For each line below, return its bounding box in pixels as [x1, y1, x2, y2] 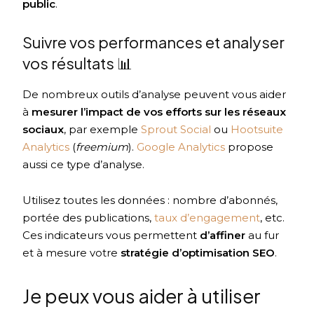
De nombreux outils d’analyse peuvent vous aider [22, 87, 287, 101]
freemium [76, 139, 129, 153]
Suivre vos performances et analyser [22, 32, 285, 52]
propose [225, 139, 274, 153]
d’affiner [200, 228, 249, 242]
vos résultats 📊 [22, 53, 133, 73]
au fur [248, 228, 280, 242]
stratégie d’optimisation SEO [121, 245, 275, 259]
